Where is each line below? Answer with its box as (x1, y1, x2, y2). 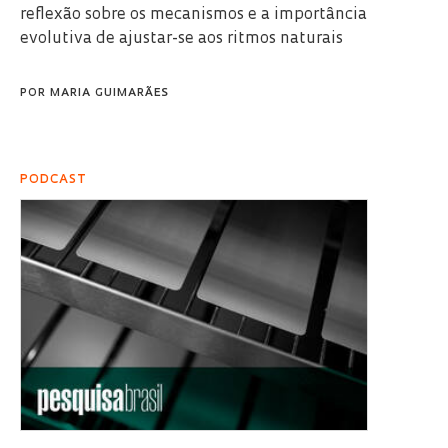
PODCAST (20, 173, 87, 186)
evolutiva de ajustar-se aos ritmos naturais (20, 30, 343, 47)
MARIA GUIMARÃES (50, 87, 169, 99)
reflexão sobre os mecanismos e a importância (20, 6, 367, 23)
